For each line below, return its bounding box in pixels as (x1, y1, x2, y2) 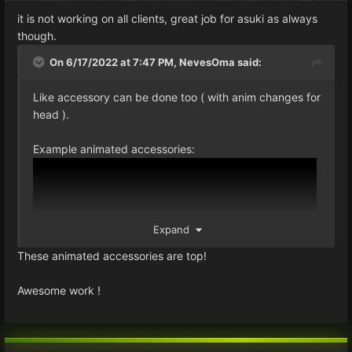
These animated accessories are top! (17, 248, 207, 262)
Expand (153, 222, 196, 236)
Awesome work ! (17, 283, 101, 297)
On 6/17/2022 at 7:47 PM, (49, 55, 179, 68)
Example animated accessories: (33, 141, 195, 156)
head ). (33, 107, 69, 121)
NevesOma (179, 55, 235, 68)
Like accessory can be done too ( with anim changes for (33, 90, 321, 104)
